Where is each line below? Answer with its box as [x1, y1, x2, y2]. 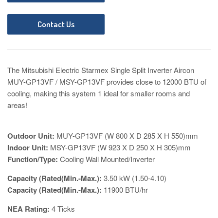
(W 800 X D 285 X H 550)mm [103, 130, 198, 141]
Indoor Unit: [7, 142, 48, 153]
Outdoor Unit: [7, 130, 54, 142]
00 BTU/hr [115, 184, 150, 195]
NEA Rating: [7, 203, 50, 215]
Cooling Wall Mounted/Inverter [60, 154, 155, 164]
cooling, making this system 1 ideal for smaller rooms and [7, 88, 190, 99]
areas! [7, 100, 27, 110]
